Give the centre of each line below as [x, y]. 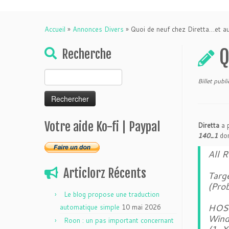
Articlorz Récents [105, 173]
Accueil [55, 29]
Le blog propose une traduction [112, 194]
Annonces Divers [98, 29]
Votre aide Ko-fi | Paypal [102, 127]
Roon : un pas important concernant [119, 220]
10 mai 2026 [141, 207]
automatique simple [90, 207]
